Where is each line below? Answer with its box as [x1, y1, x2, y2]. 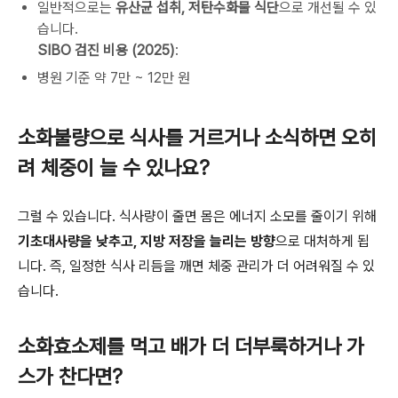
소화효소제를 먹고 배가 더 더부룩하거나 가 [18, 334, 364, 360]
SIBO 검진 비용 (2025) [37, 42, 175, 60]
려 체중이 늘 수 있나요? [18, 155, 210, 181]
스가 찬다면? [18, 364, 123, 390]
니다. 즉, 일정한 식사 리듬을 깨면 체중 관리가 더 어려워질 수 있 [18, 258, 375, 275]
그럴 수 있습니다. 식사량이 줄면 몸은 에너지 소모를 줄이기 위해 [18, 208, 377, 226]
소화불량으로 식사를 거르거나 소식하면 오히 [18, 125, 377, 151]
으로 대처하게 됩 [275, 233, 370, 251]
